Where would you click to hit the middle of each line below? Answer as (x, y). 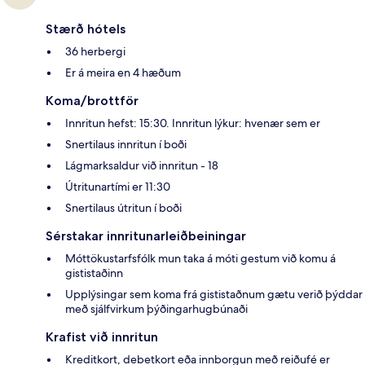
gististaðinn (94, 273)
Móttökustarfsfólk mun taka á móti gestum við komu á (200, 259)
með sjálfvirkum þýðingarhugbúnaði (156, 309)
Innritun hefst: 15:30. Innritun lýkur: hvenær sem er (193, 123)
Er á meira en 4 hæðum (123, 73)
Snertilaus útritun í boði (123, 208)
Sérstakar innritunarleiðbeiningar (146, 236)
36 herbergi (95, 52)
